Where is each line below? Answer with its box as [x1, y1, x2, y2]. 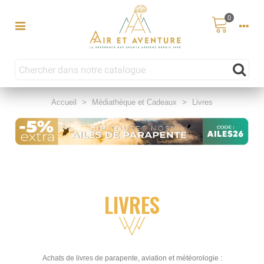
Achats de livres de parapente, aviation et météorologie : [42, 254, 222, 263]
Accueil [51, 98, 77, 107]
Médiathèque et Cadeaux [92, 98, 177, 107]
